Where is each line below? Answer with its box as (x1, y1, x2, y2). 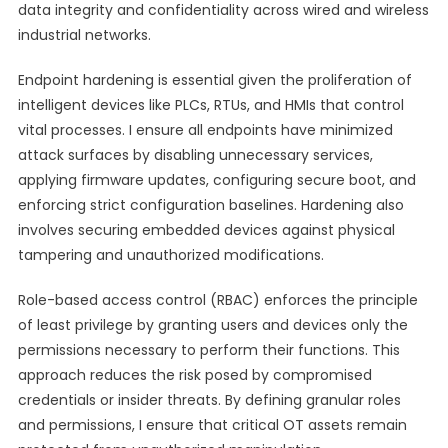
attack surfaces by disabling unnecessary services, (17, 145, 373, 165)
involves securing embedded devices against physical (17, 220, 395, 240)
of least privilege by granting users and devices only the (17, 315, 408, 335)
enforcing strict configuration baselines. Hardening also (17, 195, 404, 215)
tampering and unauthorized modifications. (17, 245, 324, 265)
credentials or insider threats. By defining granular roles (17, 390, 401, 410)
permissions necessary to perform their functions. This (17, 340, 400, 360)
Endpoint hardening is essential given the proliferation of (17, 70, 412, 90)
